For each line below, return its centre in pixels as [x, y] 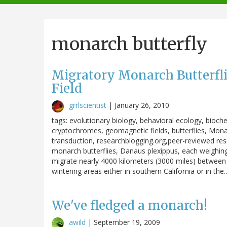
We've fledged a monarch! [129, 205]
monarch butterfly [129, 44]
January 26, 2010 [142, 105]
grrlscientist [88, 105]
